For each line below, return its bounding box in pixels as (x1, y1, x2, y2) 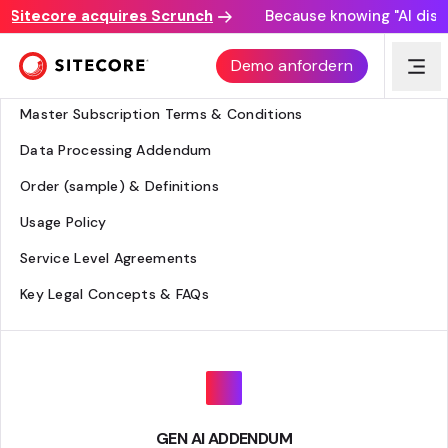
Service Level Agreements (20, 249, 198, 267)
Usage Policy (20, 213, 107, 231)
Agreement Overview (20, 69, 166, 87)
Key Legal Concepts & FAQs (20, 285, 209, 303)
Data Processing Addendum (20, 141, 212, 159)
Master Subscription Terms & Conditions (20, 105, 303, 123)
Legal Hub (20, 32, 100, 54)
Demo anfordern (230, 55, 353, 76)
